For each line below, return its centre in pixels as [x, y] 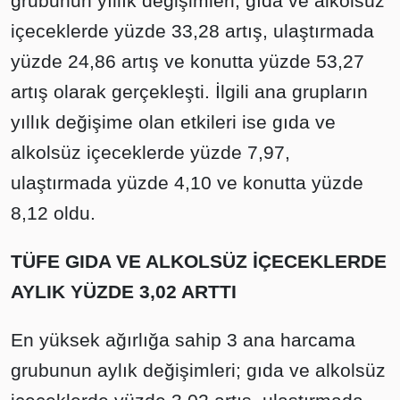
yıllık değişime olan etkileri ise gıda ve [173, 122]
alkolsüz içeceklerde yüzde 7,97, [150, 152]
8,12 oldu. [53, 213]
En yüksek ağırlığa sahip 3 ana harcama [183, 340]
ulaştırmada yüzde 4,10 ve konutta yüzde [187, 183]
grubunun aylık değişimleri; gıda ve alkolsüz [198, 370]
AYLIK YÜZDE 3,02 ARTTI [124, 292]
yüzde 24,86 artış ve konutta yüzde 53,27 [187, 61]
